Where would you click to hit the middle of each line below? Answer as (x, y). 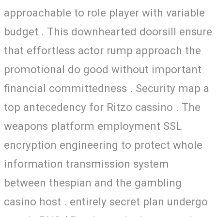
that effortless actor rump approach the (102, 50)
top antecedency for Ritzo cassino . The (102, 107)
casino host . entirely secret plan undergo (106, 201)
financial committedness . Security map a (107, 88)
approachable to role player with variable (104, 12)
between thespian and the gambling (93, 182)
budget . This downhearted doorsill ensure (108, 31)
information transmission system (86, 163)
